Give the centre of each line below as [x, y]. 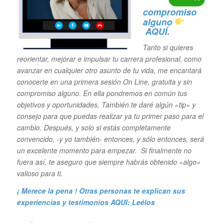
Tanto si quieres [168, 48]
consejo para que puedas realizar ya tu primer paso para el [110, 116]
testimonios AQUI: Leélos [111, 202]
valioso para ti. [41, 173]
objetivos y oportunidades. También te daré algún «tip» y [106, 105]
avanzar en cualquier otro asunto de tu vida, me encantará [109, 70]
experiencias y [41, 202]
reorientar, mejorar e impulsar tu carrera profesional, [100, 59]
